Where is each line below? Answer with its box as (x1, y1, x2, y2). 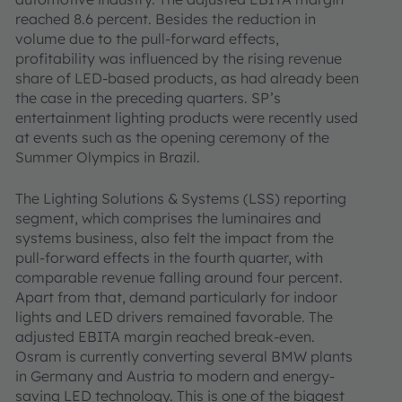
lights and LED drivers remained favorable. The (15, 308, 333, 326)
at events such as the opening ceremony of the (15, 128, 329, 146)
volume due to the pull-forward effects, (15, 30, 279, 48)
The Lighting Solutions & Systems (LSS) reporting (15, 189, 346, 207)
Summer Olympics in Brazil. (15, 148, 200, 166)
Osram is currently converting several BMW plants (15, 347, 353, 365)
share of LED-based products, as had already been (15, 69, 359, 87)
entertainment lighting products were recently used (15, 109, 358, 127)
